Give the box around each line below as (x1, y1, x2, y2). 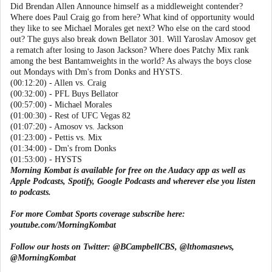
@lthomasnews (177, 242, 232, 251)
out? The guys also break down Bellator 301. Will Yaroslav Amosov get (10, 35, 256, 44)
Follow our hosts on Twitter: (10, 242, 110, 251)
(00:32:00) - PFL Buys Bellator (10, 89, 118, 98)
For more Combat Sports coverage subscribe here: (10, 209, 185, 219)
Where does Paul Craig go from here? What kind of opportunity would (10, 13, 254, 22)
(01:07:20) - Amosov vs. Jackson (10, 122, 123, 131)
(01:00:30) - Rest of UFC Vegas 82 (10, 111, 131, 120)
